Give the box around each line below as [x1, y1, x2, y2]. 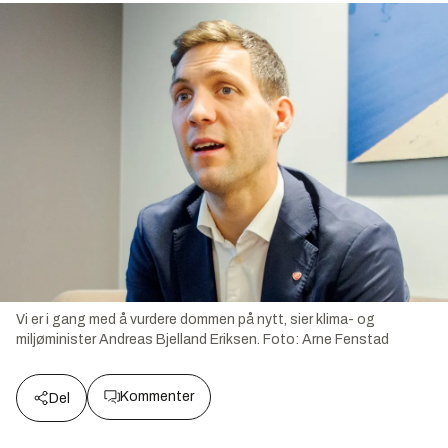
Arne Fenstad [302, 331, 389, 347]
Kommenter [120, 388, 194, 404]
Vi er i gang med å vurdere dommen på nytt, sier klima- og [16, 311, 375, 327]
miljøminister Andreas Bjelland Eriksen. [16, 331, 260, 347]
